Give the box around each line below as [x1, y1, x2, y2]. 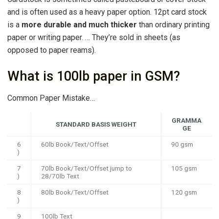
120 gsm [171, 188, 197, 197]
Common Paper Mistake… [7, 93, 95, 103]
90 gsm [171, 140, 193, 149]
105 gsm [171, 164, 197, 173]
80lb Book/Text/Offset [41, 188, 109, 197]
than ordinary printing [137, 20, 210, 29]
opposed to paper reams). [7, 45, 96, 55]
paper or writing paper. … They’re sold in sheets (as [7, 32, 180, 42]
